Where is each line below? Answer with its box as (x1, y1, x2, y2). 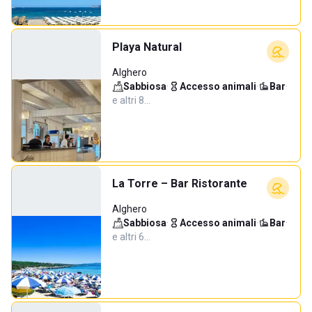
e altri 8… (112, 95, 150, 106)
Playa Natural (112, 40, 182, 54)
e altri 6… (112, 231, 150, 242)
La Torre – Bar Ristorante (112, 177, 247, 190)
